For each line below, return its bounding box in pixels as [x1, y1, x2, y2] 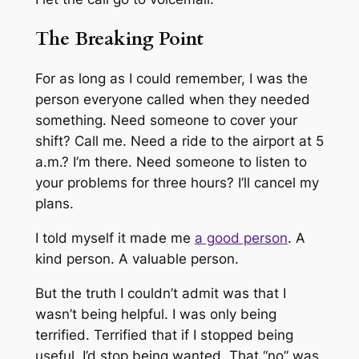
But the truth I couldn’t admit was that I [34, 284, 286, 301]
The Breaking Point [34, 26, 204, 51]
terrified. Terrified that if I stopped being [34, 326, 293, 343]
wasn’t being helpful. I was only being [34, 305, 276, 322]
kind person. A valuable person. [34, 250, 239, 267]
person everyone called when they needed [34, 91, 310, 108]
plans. [34, 196, 74, 212]
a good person [194, 229, 288, 246]
